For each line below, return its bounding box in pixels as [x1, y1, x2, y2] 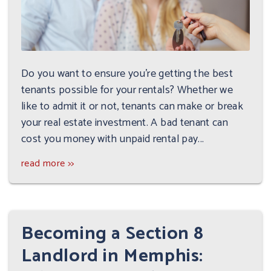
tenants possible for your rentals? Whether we [21, 80, 233, 99]
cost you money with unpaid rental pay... [21, 129, 204, 148]
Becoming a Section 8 [21, 218, 204, 249]
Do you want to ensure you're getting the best [21, 64, 233, 83]
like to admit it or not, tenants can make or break [21, 97, 243, 116]
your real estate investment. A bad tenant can [21, 113, 229, 132]
